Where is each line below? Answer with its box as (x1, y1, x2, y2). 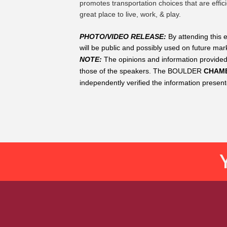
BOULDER (168, 67, 202, 75)
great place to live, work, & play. (80, 10, 181, 19)
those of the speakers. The (80, 67, 166, 75)
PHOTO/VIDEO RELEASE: (80, 32, 168, 41)
